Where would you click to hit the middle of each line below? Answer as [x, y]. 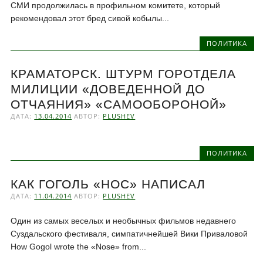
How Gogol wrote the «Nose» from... [79, 246]
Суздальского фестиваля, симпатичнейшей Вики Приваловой [129, 233]
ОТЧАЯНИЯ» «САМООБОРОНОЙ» [119, 104]
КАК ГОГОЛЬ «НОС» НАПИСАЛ [108, 184]
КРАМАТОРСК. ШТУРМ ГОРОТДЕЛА [124, 74]
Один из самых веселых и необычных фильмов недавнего [124, 220]
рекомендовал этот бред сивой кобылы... [90, 18]
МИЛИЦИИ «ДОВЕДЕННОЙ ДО [108, 89]
